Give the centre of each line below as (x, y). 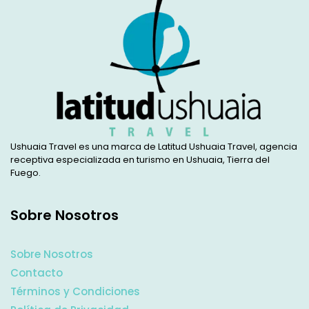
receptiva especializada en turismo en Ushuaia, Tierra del (140, 159)
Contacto (37, 272)
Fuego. (26, 172)
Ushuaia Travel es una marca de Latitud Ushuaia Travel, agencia (154, 146)
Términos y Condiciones (75, 291)
